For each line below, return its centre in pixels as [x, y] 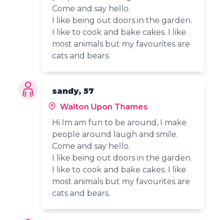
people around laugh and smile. [115, 134]
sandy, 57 [73, 91]
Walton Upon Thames [103, 107]
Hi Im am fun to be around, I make [120, 122]
